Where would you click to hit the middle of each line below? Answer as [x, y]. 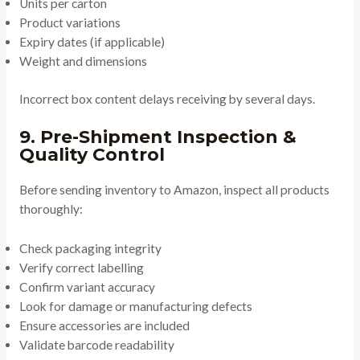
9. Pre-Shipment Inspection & [157, 137]
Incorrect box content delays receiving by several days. [167, 99]
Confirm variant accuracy [87, 286]
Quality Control [92, 155]
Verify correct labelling [81, 267]
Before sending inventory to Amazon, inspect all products [174, 190]
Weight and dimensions [83, 61]
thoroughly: [51, 209]
